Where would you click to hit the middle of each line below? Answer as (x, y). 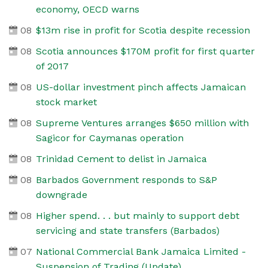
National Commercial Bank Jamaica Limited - (141, 251)
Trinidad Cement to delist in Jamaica (121, 159)
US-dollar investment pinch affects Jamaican (141, 87)
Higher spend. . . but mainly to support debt (137, 215)
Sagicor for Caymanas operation (109, 138)
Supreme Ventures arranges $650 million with (142, 123)
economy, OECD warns (87, 9)
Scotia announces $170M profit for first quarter (145, 51)
